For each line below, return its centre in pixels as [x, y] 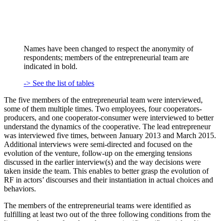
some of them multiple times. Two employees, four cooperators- [103, 109]
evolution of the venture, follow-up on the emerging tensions [98, 153]
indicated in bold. [51, 66]
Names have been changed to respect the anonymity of [109, 48]
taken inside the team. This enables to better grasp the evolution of [106, 171]
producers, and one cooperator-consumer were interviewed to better [109, 117]
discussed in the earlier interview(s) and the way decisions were [102, 162]
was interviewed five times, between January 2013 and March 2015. [110, 135]
